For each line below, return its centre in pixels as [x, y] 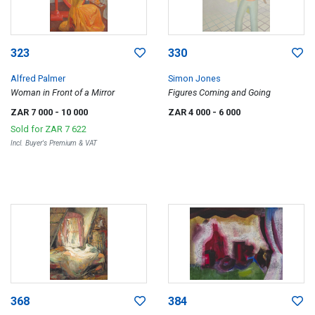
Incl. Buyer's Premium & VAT [54, 143]
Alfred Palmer [38, 78]
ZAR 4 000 [190, 112]
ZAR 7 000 [33, 112]
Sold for [28, 129]
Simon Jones [194, 78]
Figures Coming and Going [219, 92]
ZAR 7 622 [66, 129]
